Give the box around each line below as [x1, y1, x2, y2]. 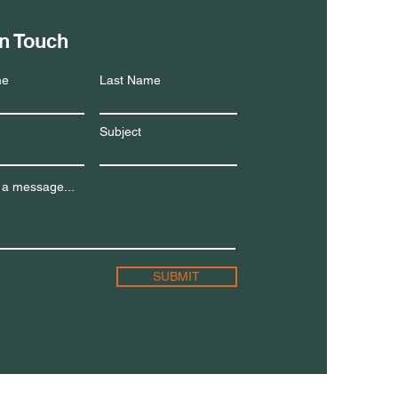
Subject [99, 124, 141, 139]
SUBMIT [153, 269, 200, 283]
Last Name [99, 73, 161, 87]
